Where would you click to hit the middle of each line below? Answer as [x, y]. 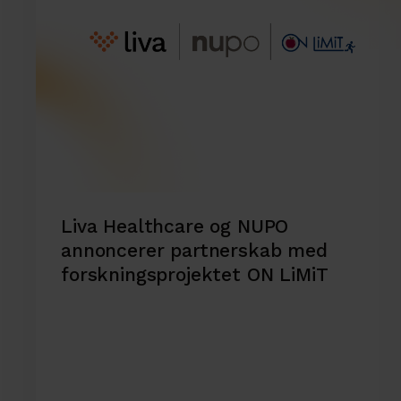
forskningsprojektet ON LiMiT [195, 274]
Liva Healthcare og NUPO [175, 226]
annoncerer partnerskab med [194, 250]
